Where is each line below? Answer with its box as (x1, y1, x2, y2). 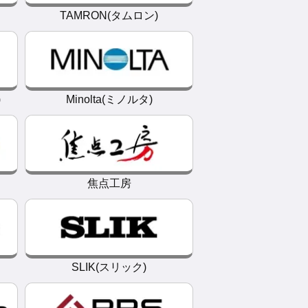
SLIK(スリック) (71, 261, 146, 273)
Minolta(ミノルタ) (65, 93, 153, 105)
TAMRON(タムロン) (60, 10, 158, 21)
